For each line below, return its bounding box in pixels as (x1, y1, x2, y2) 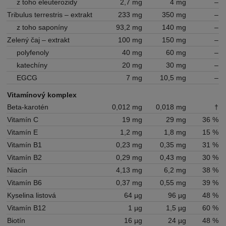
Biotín (7, 216, 26, 225)
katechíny (17, 61, 48, 70)
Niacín (7, 166, 28, 175)
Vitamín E (7, 128, 38, 137)
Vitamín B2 (7, 153, 42, 162)
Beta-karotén (7, 103, 49, 111)
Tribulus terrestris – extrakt (7, 11, 93, 19)
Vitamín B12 (7, 204, 46, 212)
